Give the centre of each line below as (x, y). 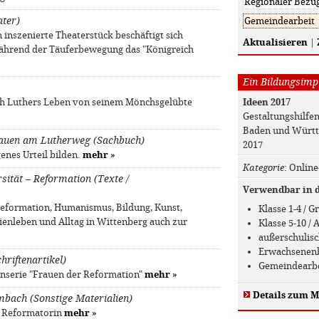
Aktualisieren (275, 42)
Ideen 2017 (266, 102)
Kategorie (263, 167)
